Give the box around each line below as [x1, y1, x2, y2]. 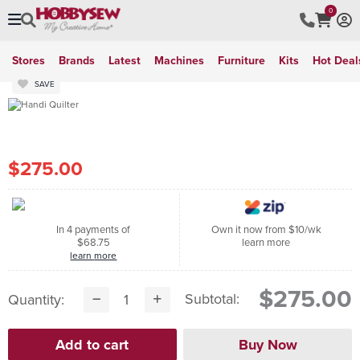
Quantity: [7, 288, 64, 310]
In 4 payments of [56, 221, 131, 237]
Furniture [218, 52, 265, 69]
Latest [108, 52, 141, 69]
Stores [12, 52, 45, 69]
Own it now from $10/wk [211, 221, 321, 237]
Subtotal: [185, 288, 240, 309]
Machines [154, 52, 204, 69]
